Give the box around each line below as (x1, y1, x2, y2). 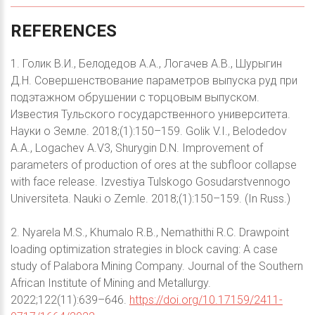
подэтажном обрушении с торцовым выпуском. (11, 91, 259, 105)
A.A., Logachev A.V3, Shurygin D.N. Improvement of (11, 141, 263, 155)
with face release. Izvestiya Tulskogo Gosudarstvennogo (11, 175, 290, 189)
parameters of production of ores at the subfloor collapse (11, 158, 297, 172)
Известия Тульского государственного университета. (11, 108, 290, 122)
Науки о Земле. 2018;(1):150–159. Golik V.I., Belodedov (11, 124, 287, 139)
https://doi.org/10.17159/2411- (129, 293, 283, 307)
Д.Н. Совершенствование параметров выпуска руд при (11, 74, 297, 88)
